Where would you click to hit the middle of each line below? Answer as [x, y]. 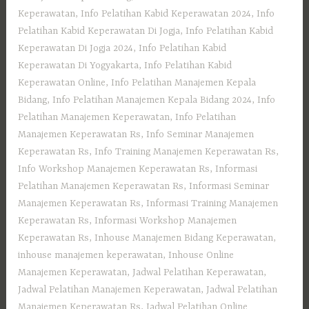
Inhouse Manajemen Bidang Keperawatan [184, 238]
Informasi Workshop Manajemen [166, 220]
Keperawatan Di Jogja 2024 [76, 48]
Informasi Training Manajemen [212, 203]
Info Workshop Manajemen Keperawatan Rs [114, 169]
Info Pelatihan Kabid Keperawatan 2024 [166, 13]
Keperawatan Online [62, 82]
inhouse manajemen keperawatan [91, 255]
